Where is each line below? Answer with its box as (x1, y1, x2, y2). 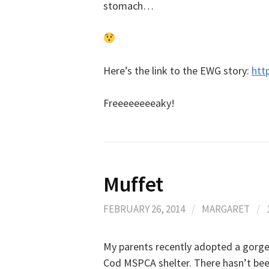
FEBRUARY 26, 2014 (103, 202, 185, 216)
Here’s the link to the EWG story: (103, 64, 252, 77)
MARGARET (202, 202, 250, 216)
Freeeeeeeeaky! (103, 96, 175, 110)
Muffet (103, 171, 163, 198)
